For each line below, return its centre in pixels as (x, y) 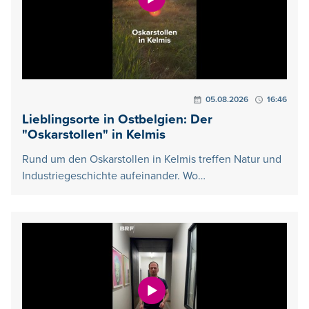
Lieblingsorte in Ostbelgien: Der (117, 119)
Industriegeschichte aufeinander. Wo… (114, 176)
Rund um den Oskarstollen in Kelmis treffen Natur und (152, 159)
